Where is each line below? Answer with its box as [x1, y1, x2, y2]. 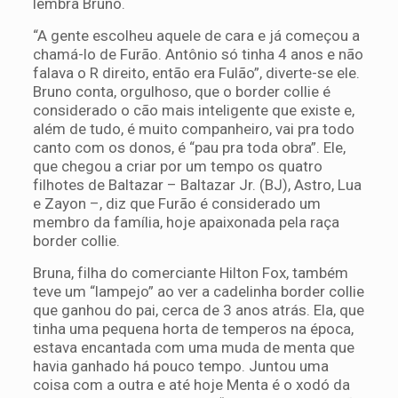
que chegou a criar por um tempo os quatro [32, 156, 322, 175]
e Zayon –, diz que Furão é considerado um [32, 194, 321, 212]
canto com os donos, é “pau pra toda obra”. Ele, [32, 138, 346, 156]
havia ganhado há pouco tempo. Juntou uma [32, 356, 329, 375]
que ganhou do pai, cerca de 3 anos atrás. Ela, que [32, 300, 364, 319]
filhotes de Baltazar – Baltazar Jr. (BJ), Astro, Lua [32, 175, 362, 194]
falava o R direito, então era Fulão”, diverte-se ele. [32, 63, 360, 82]
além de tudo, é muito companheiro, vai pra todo [32, 119, 354, 138]
